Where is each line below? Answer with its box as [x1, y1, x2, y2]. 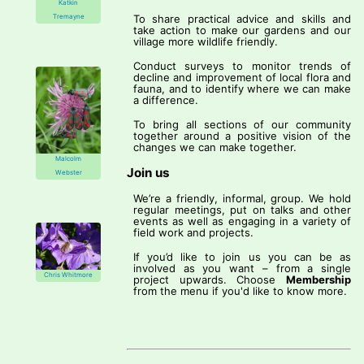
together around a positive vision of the [133, 129, 351, 142]
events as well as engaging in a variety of [133, 214, 351, 227]
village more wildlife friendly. [133, 35, 278, 48]
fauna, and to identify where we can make [133, 82, 351, 95]
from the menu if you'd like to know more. [133, 284, 347, 297]
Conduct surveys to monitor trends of [133, 59, 351, 72]
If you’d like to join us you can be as [133, 250, 351, 263]
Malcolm [55, 154, 81, 162]
